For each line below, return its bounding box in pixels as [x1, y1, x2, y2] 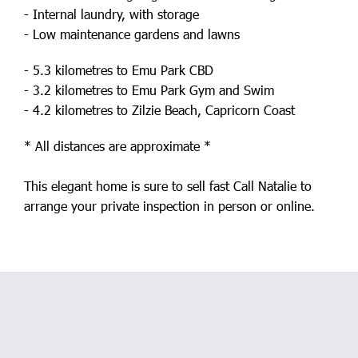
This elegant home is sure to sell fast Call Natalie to [24, 177, 312, 194]
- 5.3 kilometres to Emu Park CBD [24, 62, 213, 78]
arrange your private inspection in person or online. [24, 197, 315, 214]
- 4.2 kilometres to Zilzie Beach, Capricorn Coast [24, 101, 295, 118]
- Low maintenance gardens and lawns [24, 26, 240, 42]
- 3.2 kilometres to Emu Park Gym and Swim [24, 82, 274, 98]
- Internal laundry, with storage [24, 6, 199, 22]
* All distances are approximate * [24, 137, 211, 154]
